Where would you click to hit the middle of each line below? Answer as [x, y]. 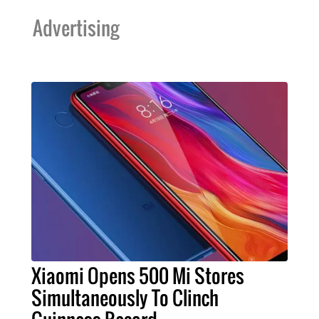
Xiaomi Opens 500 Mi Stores [138, 276]
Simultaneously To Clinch [125, 298]
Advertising [76, 28]
